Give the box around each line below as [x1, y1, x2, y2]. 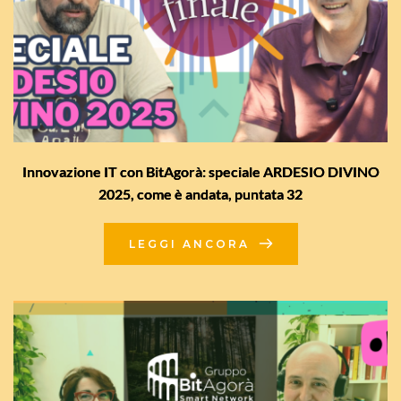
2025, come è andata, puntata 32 [98, 184, 303, 202]
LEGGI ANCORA [128, 236, 250, 251]
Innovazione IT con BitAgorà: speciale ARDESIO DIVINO [21, 162, 380, 180]
